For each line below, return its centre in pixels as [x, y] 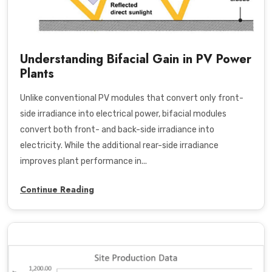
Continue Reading [57, 190]
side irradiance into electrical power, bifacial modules [123, 114]
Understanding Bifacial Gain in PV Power [136, 59]
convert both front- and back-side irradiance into [117, 130]
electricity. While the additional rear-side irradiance [119, 146]
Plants [37, 74]
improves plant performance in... [83, 161]
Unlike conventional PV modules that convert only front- [132, 98]
